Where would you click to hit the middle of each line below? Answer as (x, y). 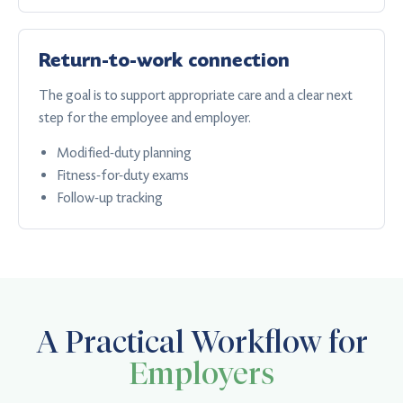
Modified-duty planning (124, 152)
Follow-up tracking (110, 197)
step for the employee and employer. (145, 117)
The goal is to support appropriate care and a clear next (196, 95)
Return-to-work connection (164, 61)
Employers (201, 373)
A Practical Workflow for (201, 342)
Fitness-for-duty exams (123, 175)
